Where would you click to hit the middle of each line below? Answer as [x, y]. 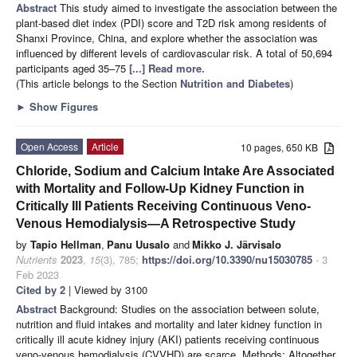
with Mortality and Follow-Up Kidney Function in [160, 188]
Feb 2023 [37, 274]
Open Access [49, 146]
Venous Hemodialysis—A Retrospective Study [156, 223]
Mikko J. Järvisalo [237, 244]
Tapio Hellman [66, 244]
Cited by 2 [41, 289]
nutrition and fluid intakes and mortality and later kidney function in [169, 324]
